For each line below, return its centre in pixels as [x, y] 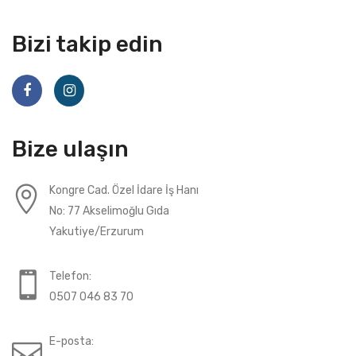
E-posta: [72, 341]
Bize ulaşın [70, 149]
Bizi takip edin [87, 44]
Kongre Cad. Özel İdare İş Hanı [124, 190]
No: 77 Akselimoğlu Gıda [109, 211]
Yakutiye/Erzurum [97, 232]
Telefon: [70, 276]
